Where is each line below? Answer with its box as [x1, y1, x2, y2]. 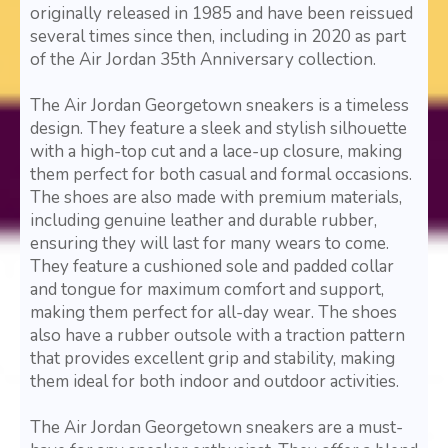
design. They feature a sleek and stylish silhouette [30, 117, 407, 141]
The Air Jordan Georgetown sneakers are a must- [30, 416, 403, 440]
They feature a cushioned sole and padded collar [30, 255, 394, 279]
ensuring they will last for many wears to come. [30, 232, 389, 256]
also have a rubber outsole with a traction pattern [30, 324, 405, 348]
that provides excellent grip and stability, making [30, 347, 395, 371]
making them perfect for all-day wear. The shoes [30, 301, 397, 325]
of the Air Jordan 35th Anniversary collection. [30, 48, 376, 72]
